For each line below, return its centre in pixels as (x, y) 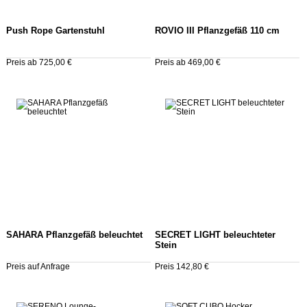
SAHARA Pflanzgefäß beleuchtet (74, 235)
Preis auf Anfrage (38, 266)
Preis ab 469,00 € (187, 62)
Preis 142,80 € (182, 266)
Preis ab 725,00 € (39, 62)
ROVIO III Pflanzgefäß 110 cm (217, 30)
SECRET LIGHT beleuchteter (215, 235)
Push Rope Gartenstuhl (56, 30)
